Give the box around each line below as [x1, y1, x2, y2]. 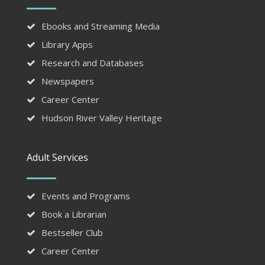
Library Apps [41, 38, 93, 51]
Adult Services [26, 151, 88, 164]
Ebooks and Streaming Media [41, 20, 160, 33]
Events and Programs [41, 190, 130, 202]
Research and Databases [41, 57, 144, 69]
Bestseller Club [41, 227, 103, 239]
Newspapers [41, 75, 94, 88]
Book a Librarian [41, 208, 106, 221]
